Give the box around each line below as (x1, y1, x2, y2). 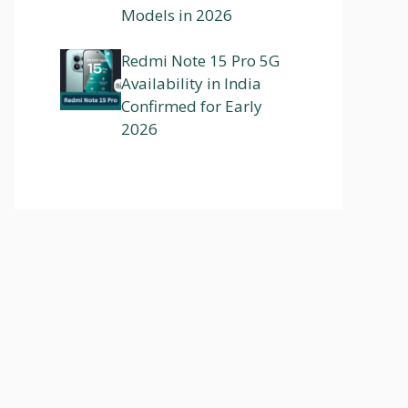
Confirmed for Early (121, 96, 262, 117)
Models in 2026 (121, 4, 232, 25)
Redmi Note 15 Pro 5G (121, 50, 280, 72)
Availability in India (121, 73, 261, 95)
